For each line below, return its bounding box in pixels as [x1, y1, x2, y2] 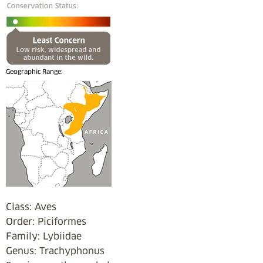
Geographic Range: [6, 67, 63, 76]
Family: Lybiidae [6, 230, 82, 242]
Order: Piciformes [6, 215, 86, 227]
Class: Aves [6, 201, 56, 213]
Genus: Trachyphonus [6, 245, 104, 257]
